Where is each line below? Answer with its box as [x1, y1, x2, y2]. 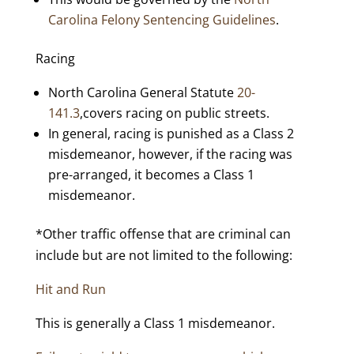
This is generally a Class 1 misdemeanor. [35, 314, 275, 332]
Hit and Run [35, 281, 106, 298]
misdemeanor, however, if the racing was [47, 145, 292, 163]
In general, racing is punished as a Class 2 [47, 125, 294, 142]
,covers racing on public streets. [79, 104, 269, 122]
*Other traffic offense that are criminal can [35, 225, 291, 243]
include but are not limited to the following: [35, 247, 292, 264]
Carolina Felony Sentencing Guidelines [47, 11, 276, 28]
